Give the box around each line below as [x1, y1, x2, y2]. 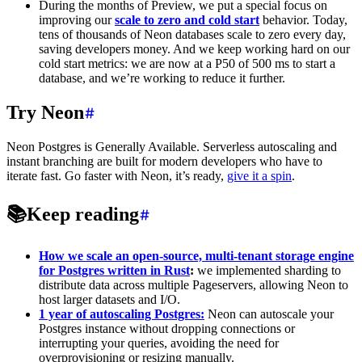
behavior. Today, [259, 13, 347, 27]
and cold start [184, 13, 259, 27]
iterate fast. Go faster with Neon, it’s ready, [6, 168, 227, 183]
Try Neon [6, 101, 84, 123]
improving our [39, 13, 115, 27]
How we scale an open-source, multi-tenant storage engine [39, 248, 354, 263]
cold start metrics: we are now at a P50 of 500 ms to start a [39, 57, 335, 71]
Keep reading [27, 203, 139, 225]
